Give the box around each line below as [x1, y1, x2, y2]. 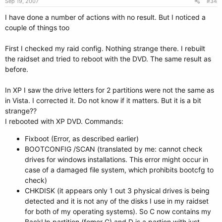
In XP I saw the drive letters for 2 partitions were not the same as [5, 86, 214, 94]
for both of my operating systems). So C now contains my [25, 207, 211, 216]
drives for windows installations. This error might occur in [25, 155, 208, 164]
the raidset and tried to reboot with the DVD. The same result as [5, 55, 211, 63]
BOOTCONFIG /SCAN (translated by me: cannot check [25, 145, 203, 153]
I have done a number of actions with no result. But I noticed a [5, 13, 206, 21]
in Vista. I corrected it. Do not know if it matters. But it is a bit [5, 96, 201, 105]
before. [5, 65, 28, 73]
